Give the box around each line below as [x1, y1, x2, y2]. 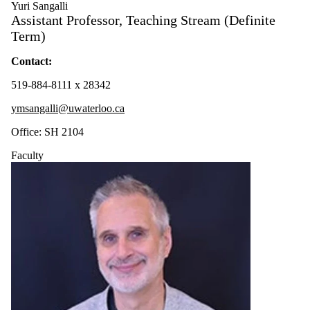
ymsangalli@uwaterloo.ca [11, 102, 125, 115]
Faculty [11, 149, 44, 162]
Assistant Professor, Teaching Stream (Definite [11, 12, 275, 28]
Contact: [11, 55, 52, 68]
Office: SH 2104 [11, 126, 84, 138]
